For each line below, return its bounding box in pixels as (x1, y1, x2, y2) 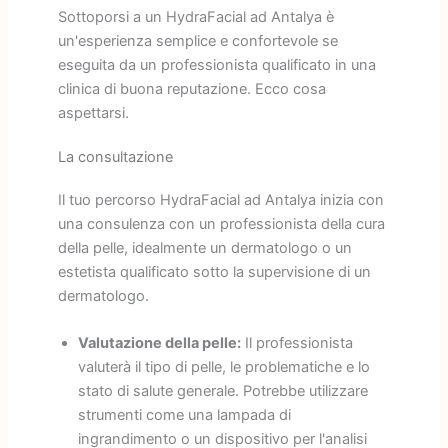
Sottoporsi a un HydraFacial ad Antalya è (57, 7, 334, 26)
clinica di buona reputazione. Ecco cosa (57, 79, 326, 98)
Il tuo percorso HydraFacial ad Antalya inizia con (57, 190, 384, 209)
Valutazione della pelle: (77, 334, 241, 353)
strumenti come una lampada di (77, 406, 291, 425)
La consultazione (57, 148, 173, 167)
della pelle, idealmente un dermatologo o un (57, 238, 352, 257)
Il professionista (240, 334, 353, 353)
